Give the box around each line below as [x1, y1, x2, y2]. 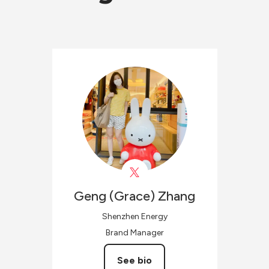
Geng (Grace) [74, 187, 155, 204]
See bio [117, 254, 152, 266]
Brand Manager [105, 227, 164, 238]
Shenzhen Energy [101, 211, 168, 222]
